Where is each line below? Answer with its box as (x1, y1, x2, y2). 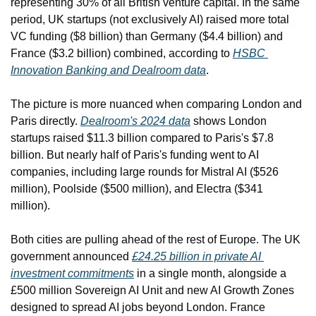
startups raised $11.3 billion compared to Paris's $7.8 (11, 131, 274, 144)
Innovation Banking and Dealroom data (11, 63, 206, 76)
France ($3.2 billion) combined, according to (11, 47, 233, 59)
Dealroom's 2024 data (80, 114, 190, 127)
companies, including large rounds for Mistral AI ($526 (11, 165, 279, 178)
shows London (190, 114, 267, 127)
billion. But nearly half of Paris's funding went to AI (11, 148, 259, 161)
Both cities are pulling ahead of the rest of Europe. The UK (11, 233, 300, 245)
